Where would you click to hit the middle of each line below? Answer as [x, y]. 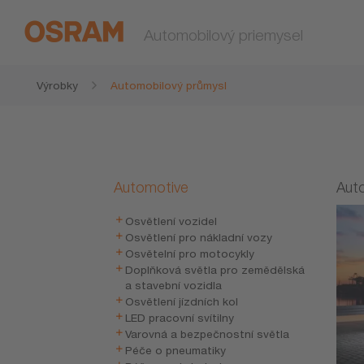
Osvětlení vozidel [171, 221]
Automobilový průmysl [169, 85]
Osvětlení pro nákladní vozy [199, 237]
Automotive [151, 187]
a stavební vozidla [174, 285]
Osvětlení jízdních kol [182, 301]
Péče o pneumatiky [176, 350]
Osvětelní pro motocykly [190, 253]
